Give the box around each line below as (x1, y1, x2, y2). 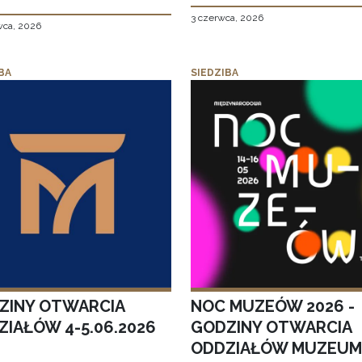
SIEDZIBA (190, 67, 238, 79)
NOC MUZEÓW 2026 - (190, 297, 355, 317)
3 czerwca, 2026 (190, 12, 263, 24)
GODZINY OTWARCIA (190, 318, 351, 338)
